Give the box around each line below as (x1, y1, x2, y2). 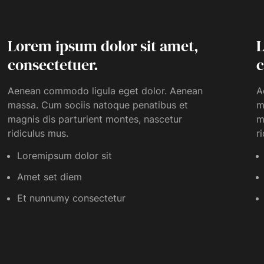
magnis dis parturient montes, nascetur (7, 113, 182, 125)
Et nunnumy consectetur (16, 192, 126, 204)
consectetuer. (7, 54, 98, 75)
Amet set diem (16, 171, 82, 183)
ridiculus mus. (7, 127, 68, 139)
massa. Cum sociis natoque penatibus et (7, 99, 188, 111)
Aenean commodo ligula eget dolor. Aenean (7, 85, 203, 97)
